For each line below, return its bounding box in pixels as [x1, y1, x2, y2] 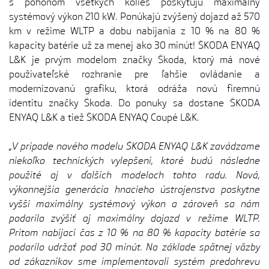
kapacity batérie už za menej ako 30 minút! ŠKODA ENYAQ [9, 40, 260, 51]
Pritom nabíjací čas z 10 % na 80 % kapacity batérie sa [9, 227, 260, 238]
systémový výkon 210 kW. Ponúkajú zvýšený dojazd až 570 [9, 11, 260, 22]
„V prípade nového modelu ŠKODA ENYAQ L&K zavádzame [9, 141, 260, 152]
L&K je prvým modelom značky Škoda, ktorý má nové [9, 54, 260, 65]
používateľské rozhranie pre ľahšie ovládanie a [9, 68, 260, 80]
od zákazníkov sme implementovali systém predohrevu [9, 256, 260, 267]
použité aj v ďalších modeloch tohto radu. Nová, [9, 169, 260, 181]
